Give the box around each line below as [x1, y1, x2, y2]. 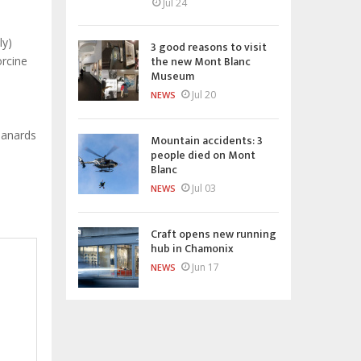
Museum [151, 66, 194, 85]
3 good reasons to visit [151, 37, 267, 56]
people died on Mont [151, 145, 255, 164]
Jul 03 [192, 180, 216, 195]
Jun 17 [192, 259, 219, 274]
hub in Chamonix [151, 239, 234, 258]
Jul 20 [192, 87, 216, 102]
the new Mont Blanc [151, 52, 251, 71]
